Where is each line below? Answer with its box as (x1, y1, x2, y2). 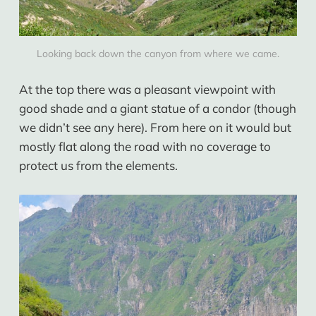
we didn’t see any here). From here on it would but (18, 120, 291, 135)
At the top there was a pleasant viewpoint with (18, 82, 276, 97)
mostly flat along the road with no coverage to (18, 139, 271, 154)
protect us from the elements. (18, 158, 178, 174)
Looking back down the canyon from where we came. (37, 47, 279, 61)
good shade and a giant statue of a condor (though (18, 101, 296, 116)
